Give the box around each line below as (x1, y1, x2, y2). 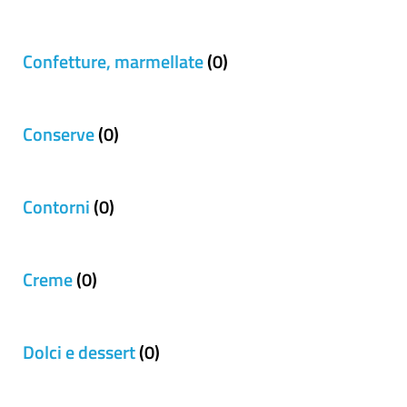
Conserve (23, 120, 94, 148)
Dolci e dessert (23, 338, 135, 366)
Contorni (23, 193, 90, 221)
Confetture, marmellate (23, 47, 203, 75)
